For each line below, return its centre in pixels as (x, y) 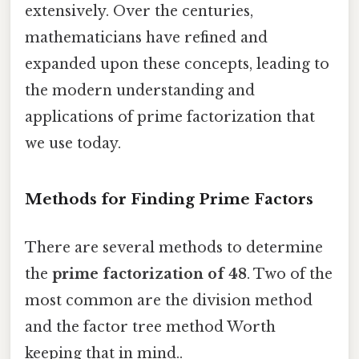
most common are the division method (169, 300)
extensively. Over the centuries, (139, 11)
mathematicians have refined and (146, 37)
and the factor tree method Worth (150, 327)
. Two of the (290, 274)
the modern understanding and (140, 90)
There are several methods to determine (174, 247)
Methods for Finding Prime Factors (169, 200)
